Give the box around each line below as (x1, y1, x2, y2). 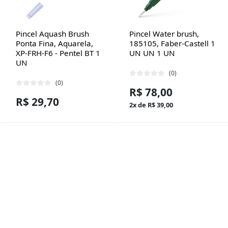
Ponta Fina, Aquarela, (15, 38, 93, 48)
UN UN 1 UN (129, 47, 175, 58)
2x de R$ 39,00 (129, 100, 173, 109)
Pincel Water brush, (129, 28, 199, 39)
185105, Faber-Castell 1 (129, 38, 215, 48)
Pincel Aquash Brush (15, 28, 89, 39)
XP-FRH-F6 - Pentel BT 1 (15, 47, 100, 58)
